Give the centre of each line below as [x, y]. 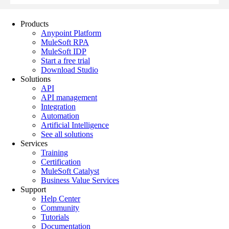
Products [35, 24]
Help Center [61, 198]
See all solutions [67, 134]
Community [60, 208]
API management [69, 97]
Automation [60, 116]
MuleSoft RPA [65, 42]
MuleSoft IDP [64, 51]
